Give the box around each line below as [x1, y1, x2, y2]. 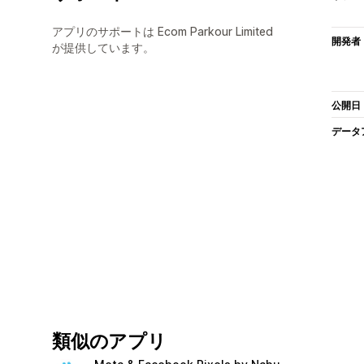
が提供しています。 [52, 40, 154, 54]
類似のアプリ [52, 329, 167, 353]
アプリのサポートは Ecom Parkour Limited [52, 24, 273, 38]
